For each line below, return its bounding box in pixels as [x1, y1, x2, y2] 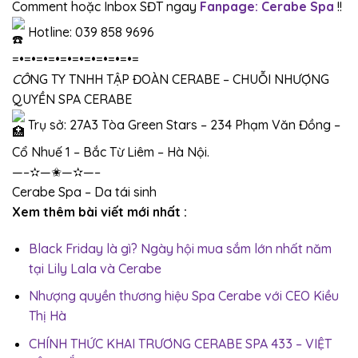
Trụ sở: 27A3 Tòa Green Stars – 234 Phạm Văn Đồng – [25, 116, 340, 133]
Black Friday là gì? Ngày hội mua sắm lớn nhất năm [28, 240, 332, 257]
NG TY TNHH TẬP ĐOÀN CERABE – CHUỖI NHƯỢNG [30, 70, 329, 87]
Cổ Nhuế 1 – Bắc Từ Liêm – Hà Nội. [12, 143, 209, 160]
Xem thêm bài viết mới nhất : [12, 203, 187, 220]
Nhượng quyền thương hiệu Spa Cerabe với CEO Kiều [28, 288, 339, 304]
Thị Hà [28, 308, 66, 324]
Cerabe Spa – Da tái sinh [12, 183, 157, 200]
